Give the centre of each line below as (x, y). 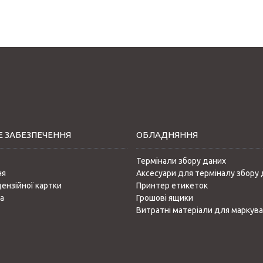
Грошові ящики (164, 198)
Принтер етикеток (172, 186)
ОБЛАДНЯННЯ (167, 135)
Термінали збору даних (181, 161)
